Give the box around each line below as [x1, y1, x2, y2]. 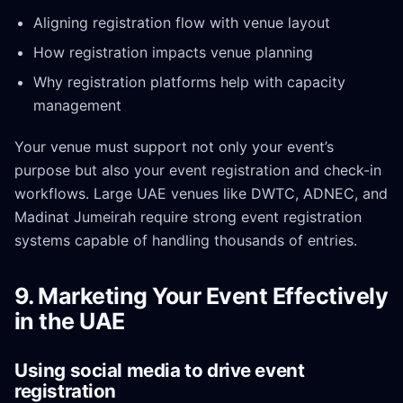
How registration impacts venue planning [32, 43, 313, 62]
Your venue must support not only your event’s [14, 138, 334, 157]
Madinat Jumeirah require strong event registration [14, 208, 362, 227]
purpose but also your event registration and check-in [14, 161, 381, 180]
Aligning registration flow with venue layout [32, 13, 330, 31]
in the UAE [14, 308, 125, 336]
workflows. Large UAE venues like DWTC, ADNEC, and [14, 184, 388, 203]
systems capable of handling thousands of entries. [14, 231, 357, 250]
